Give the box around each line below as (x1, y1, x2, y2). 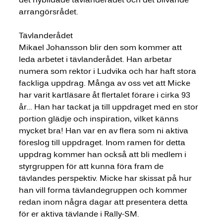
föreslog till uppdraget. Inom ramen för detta (18, 137, 187, 148)
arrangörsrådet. (18, 6, 80, 17)
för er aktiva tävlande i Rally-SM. (18, 208, 139, 219)
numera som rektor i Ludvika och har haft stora (18, 65, 198, 76)
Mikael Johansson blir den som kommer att (18, 42, 184, 53)
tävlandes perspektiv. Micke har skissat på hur (18, 172, 194, 183)
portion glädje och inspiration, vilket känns (18, 113, 180, 124)
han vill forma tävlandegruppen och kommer (18, 184, 189, 195)
